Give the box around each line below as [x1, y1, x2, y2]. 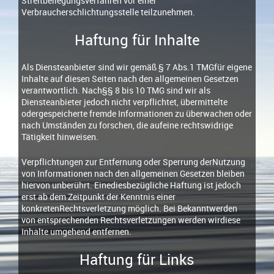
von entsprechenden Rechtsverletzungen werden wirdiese [21, 214, 240, 226]
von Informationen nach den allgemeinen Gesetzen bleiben [21, 168, 245, 180]
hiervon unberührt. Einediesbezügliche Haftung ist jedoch [21, 179, 241, 191]
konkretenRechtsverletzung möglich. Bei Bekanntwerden [21, 202, 237, 215]
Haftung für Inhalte [74, 29, 200, 50]
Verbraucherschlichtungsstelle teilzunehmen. [21, 6, 195, 18]
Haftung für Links [80, 249, 194, 269]
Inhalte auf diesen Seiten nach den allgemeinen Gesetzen [21, 73, 239, 85]
